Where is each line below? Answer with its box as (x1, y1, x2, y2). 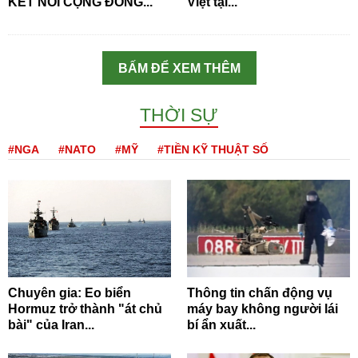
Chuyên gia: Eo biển (8, 286, 131, 300)
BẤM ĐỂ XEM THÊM (117, 61, 241, 75)
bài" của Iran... (8, 318, 94, 332)
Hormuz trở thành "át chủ (8, 302, 162, 316)
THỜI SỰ (140, 104, 218, 125)
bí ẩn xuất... (187, 318, 256, 332)
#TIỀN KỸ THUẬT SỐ (157, 142, 268, 156)
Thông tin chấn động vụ (187, 286, 332, 300)
